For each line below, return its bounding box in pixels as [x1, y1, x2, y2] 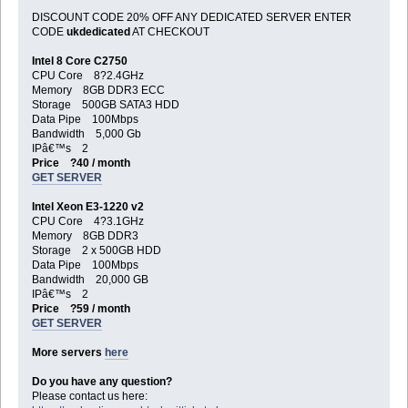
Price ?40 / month [31, 157, 130, 170]
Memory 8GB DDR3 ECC [31, 84, 165, 97]
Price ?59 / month [31, 302, 130, 316]
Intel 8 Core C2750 [31, 55, 127, 68]
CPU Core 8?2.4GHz [31, 69, 144, 83]
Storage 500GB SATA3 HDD [31, 98, 179, 112]
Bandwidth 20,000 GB [31, 273, 148, 287]
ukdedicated [66, 25, 130, 39]
